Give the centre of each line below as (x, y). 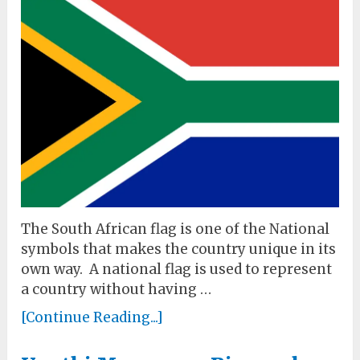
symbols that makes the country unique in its (179, 250)
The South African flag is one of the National (176, 229)
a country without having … (117, 290)
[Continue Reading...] (92, 318)
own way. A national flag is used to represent (177, 270)
